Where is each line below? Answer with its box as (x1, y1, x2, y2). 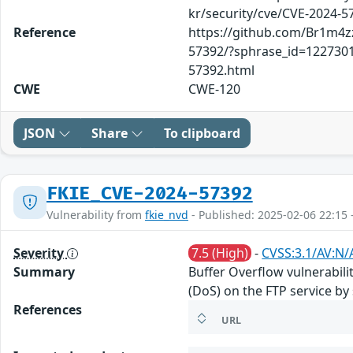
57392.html (188, 61, 255, 79)
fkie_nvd (145, 206, 188, 222)
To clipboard (164, 124, 240, 142)
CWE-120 (188, 80, 241, 98)
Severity (13, 243, 67, 262)
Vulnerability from (46, 206, 145, 222)
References (13, 300, 82, 318)
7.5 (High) (191, 243, 249, 262)
